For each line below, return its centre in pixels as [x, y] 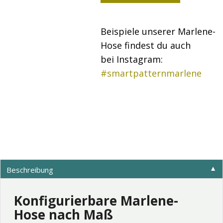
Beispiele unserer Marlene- [158, 31]
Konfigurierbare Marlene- [96, 201]
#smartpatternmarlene [151, 73]
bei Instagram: [131, 59]
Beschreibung [30, 170]
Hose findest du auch [145, 45]
